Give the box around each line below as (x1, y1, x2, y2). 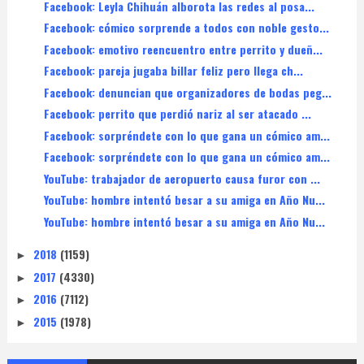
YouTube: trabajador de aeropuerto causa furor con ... (43, 169, 320, 187)
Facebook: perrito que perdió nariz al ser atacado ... (43, 105, 311, 123)
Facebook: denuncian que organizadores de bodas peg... (43, 83, 331, 101)
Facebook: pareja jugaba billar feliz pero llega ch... (43, 62, 303, 80)
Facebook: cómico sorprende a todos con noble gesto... (43, 19, 329, 37)
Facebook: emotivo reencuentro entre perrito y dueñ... (43, 40, 323, 58)
